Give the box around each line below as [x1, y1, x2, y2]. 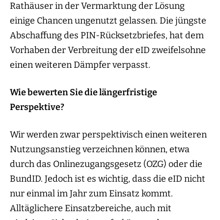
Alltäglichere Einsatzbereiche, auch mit [10, 203, 171, 214]
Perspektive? [10, 102, 64, 113]
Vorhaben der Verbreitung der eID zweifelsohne [10, 45, 206, 56]
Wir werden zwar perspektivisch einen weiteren [10, 129, 207, 140]
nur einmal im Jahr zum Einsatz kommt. [10, 188, 173, 199]
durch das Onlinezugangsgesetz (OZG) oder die [10, 159, 202, 170]
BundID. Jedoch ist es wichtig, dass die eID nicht [10, 173, 205, 185]
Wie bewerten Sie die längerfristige [10, 87, 157, 98]
